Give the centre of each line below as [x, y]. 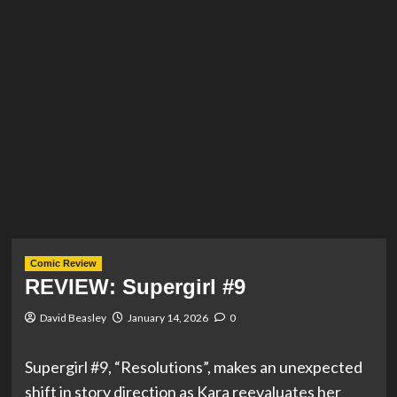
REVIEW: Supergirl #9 [135, 287]
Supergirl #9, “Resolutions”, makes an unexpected [193, 367]
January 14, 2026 [167, 318]
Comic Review [63, 263]
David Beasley [73, 318]
